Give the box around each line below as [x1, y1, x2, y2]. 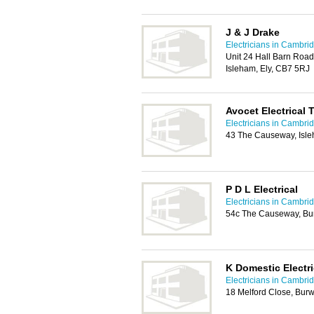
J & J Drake [226, 27, 280, 38]
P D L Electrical [226, 184, 298, 195]
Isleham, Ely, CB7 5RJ [226, 64, 310, 74]
